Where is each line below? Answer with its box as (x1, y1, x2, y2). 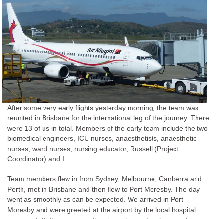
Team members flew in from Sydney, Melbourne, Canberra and (7, 175, 202, 183)
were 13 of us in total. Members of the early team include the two (7, 124, 208, 132)
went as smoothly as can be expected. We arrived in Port (7, 195, 183, 203)
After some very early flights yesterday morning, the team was (7, 103, 198, 111)
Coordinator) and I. (7, 154, 66, 163)
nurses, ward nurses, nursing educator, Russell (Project (7, 144, 178, 153)
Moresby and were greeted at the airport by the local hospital (7, 205, 196, 214)
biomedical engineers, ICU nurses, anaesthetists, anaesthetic (7, 134, 197, 142)
